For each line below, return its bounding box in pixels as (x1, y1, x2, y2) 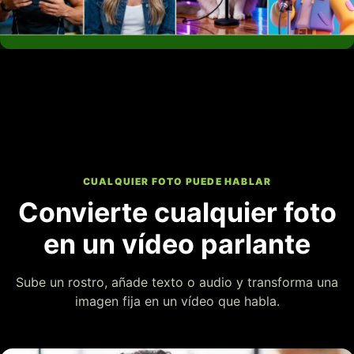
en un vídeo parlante (43, 228, 311, 261)
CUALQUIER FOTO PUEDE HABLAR (82, 175, 272, 188)
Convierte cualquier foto (17, 196, 337, 229)
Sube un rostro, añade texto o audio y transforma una (16, 274, 338, 291)
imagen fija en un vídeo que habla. (74, 293, 280, 310)
